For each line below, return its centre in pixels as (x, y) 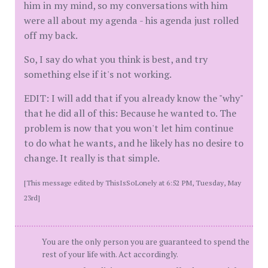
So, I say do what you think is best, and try (116, 60)
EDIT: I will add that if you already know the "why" (133, 98)
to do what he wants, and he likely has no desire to (134, 143)
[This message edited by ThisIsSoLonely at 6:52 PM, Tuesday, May (133, 183)
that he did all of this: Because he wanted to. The (130, 113)
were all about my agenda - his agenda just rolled (131, 21)
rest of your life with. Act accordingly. (110, 255)
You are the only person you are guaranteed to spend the (146, 242)
